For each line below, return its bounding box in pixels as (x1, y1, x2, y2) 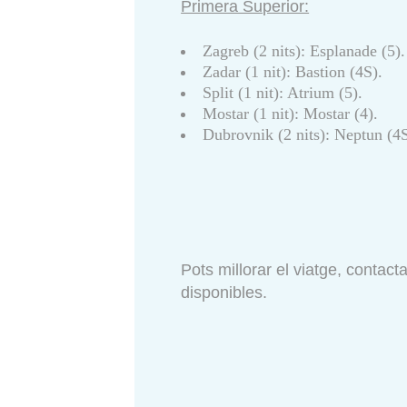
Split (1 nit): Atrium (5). (203, 84, 363, 103)
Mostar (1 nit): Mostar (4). (203, 104, 379, 124)
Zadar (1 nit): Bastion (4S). (203, 63, 383, 82)
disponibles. (181, 283, 268, 303)
